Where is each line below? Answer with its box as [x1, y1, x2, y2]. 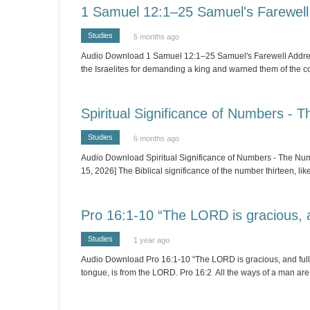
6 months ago [134, 134, 179, 143]
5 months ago [134, 33, 179, 41]
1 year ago [134, 236, 170, 244]
